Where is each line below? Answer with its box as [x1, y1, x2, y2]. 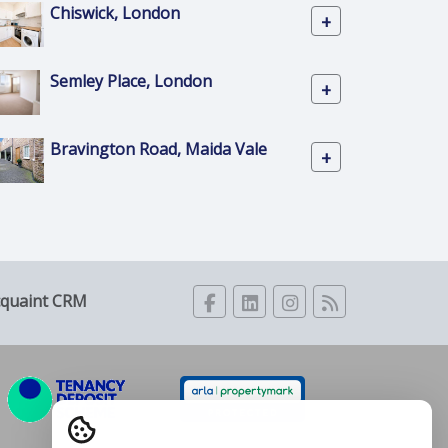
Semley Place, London [50, 70, 212, 93]
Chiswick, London [50, 2, 180, 25]
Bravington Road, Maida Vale [50, 138, 267, 161]
